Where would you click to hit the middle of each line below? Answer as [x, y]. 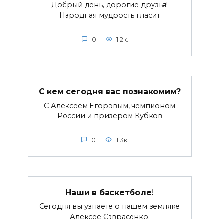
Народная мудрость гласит [109, 15]
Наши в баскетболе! [109, 192]
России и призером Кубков [109, 116]
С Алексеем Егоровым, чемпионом [109, 105]
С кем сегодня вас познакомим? [109, 91]
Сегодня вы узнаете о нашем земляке [109, 206]
